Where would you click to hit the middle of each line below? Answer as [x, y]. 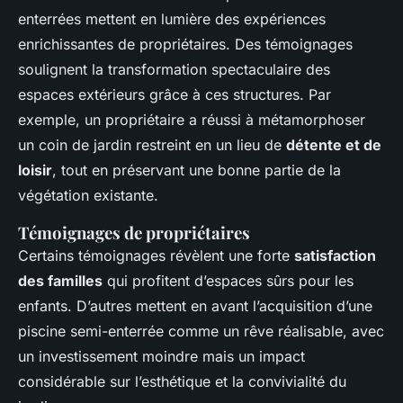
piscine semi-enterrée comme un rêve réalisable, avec [201, 331]
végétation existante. [88, 195]
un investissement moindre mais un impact [161, 356]
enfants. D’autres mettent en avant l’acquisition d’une [195, 305]
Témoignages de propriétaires [134, 232]
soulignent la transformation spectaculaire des [174, 69]
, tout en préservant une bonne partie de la [197, 170]
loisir [35, 170]
